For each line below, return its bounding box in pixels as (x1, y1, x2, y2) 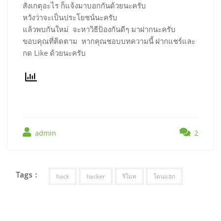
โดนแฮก (153, 172, 175, 181)
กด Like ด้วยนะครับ (23, 47, 86, 58)
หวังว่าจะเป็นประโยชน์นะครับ (23, 12, 117, 22)
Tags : (16, 170, 38, 180)
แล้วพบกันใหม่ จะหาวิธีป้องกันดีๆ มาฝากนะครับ (23, 24, 176, 34)
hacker (86, 172, 105, 181)
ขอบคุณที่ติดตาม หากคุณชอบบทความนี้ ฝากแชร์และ (23, 36, 195, 46)
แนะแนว (7, 205, 50, 220)
